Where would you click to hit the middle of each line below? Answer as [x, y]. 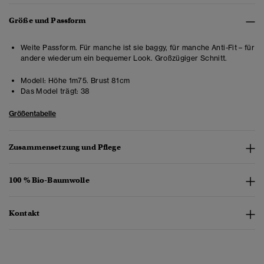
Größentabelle [32, 114]
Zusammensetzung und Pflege [65, 147]
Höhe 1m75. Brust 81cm [88, 81]
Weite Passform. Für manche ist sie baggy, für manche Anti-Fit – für [138, 48]
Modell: [34, 81]
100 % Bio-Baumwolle [49, 180]
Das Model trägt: [50, 91]
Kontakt [24, 213]
